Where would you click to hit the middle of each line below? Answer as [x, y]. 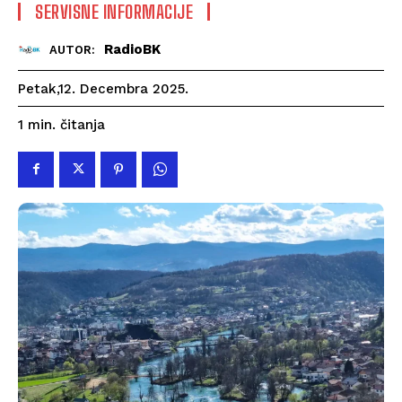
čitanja [83, 124]
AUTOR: [72, 50]
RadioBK [132, 50]
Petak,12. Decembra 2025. [103, 88]
